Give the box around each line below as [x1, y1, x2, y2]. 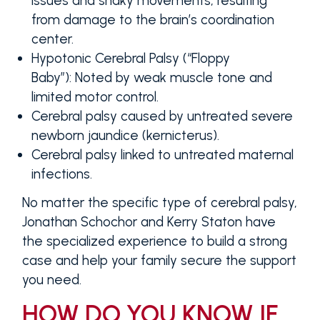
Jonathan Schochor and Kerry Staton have [21, 214, 276, 231]
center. [31, 30, 74, 47]
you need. [21, 271, 81, 289]
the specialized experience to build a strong [21, 233, 287, 250]
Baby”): [31, 69, 72, 86]
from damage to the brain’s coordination [31, 11, 275, 28]
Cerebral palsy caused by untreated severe [31, 107, 294, 124]
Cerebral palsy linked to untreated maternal [31, 146, 294, 163]
